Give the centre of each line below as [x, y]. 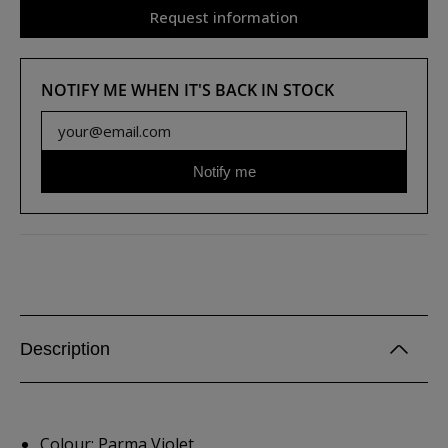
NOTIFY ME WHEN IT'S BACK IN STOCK [187, 90]
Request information [224, 17]
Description [65, 349]
